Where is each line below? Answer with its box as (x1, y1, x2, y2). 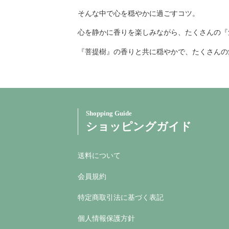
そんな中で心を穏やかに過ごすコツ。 (78, 9, 199, 17)
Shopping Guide (86, 109, 132, 118)
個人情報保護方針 (78, 214, 135, 223)
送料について (78, 151, 121, 160)
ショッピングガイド (86, 120, 192, 133)
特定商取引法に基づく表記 (78, 193, 164, 202)
